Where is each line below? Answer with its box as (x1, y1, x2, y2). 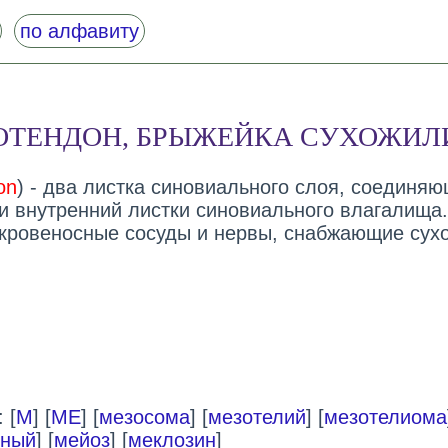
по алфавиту (19, 20, 139, 42)
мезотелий (207, 406, 306, 429)
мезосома (98, 406, 190, 429)
